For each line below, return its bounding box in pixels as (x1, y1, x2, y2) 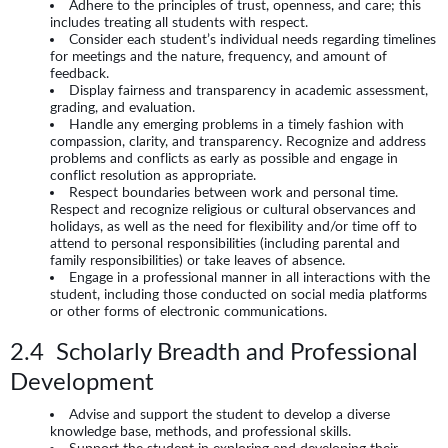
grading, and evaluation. (50, 99, 195, 116)
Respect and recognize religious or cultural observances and (50, 201, 416, 218)
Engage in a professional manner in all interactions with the (69, 269, 430, 286)
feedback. (50, 65, 109, 82)
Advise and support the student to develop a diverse (69, 405, 390, 422)
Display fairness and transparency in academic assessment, (69, 82, 428, 99)
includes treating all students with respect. (50, 14, 308, 31)
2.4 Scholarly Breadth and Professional (10, 338, 418, 366)
